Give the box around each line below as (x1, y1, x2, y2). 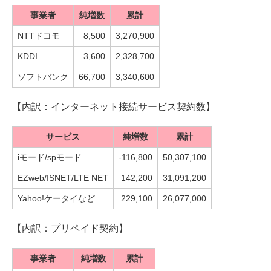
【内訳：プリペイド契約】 (12, 223, 128, 234)
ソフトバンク (18, 72, 68, 82)
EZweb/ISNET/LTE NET (18, 173, 108, 183)
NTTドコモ (18, 31, 60, 41)
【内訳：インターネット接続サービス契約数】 (12, 102, 215, 113)
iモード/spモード (18, 152, 82, 163)
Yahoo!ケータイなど (18, 194, 95, 204)
